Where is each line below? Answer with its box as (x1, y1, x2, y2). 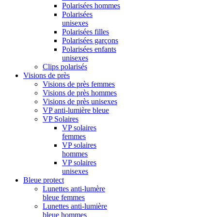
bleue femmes (43, 193, 85, 201)
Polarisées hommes (62, 1, 120, 10)
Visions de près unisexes (43, 97, 117, 106)
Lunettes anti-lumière (43, 202, 107, 210)
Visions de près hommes (43, 89, 117, 97)
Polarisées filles (62, 28, 109, 36)
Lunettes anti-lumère (43, 185, 105, 193)
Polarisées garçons (62, 36, 118, 45)
